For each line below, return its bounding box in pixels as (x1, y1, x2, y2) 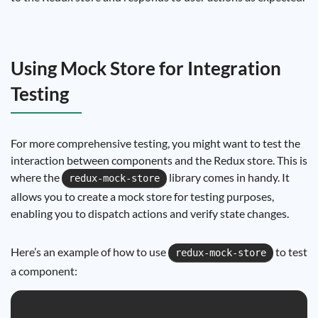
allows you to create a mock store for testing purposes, (11, 190, 274, 203)
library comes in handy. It (167, 170, 290, 184)
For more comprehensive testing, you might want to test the (11, 136, 300, 150)
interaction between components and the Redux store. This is (11, 153, 307, 167)
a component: (11, 264, 77, 278)
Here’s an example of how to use (11, 245, 168, 258)
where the (11, 170, 62, 184)
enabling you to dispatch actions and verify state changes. (11, 207, 289, 220)
